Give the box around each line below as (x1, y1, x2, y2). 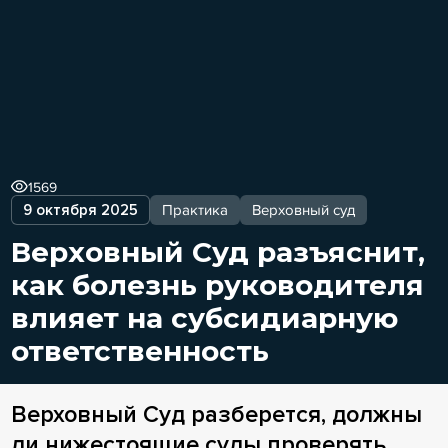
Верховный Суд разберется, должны (10, 400, 422, 430)
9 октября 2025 (22, 200, 138, 219)
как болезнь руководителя (10, 267, 424, 302)
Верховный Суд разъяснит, (10, 234, 425, 269)
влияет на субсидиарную (10, 300, 398, 335)
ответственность (10, 333, 269, 368)
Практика (161, 200, 228, 219)
